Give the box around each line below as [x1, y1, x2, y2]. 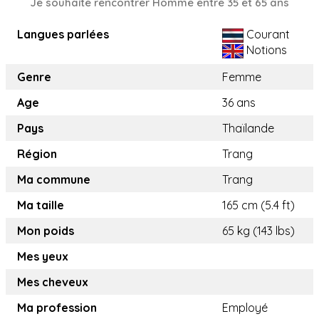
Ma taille [17, 198, 64, 213]
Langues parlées [17, 27, 109, 42]
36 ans [222, 95, 256, 110]
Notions [244, 43, 287, 58]
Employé [222, 300, 268, 315]
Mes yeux [17, 249, 68, 264]
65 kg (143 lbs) [222, 224, 295, 239]
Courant [244, 27, 290, 42]
